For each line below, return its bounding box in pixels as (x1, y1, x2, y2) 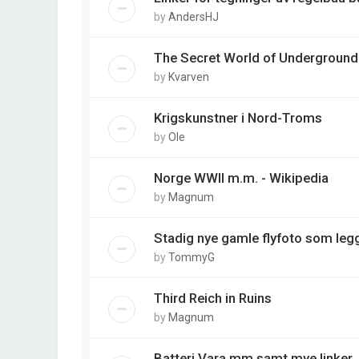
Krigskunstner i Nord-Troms (154, 110, 322, 126)
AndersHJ (168, 10, 219, 23)
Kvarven (168, 71, 209, 83)
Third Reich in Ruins (154, 290, 272, 306)
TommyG (168, 251, 215, 264)
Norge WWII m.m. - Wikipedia (154, 170, 329, 186)
